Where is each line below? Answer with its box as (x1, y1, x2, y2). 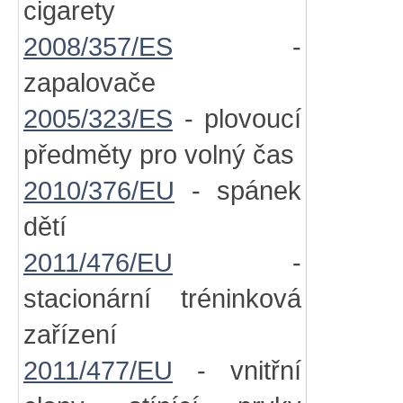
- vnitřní (173, 356, 301, 385)
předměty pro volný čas (23, 140, 294, 169)
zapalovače (23, 68, 156, 97)
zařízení (23, 320, 117, 349)
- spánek (175, 176, 301, 205)
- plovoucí (173, 104, 301, 133)
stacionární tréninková (23, 284, 301, 313)
